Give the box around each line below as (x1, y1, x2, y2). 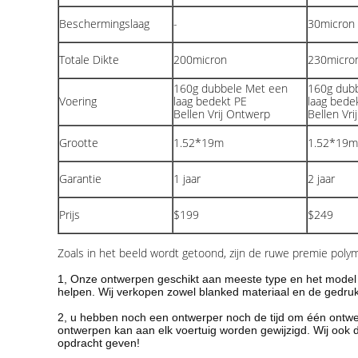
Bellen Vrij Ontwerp (173, 106, 270, 121)
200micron (173, 52, 227, 67)
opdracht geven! (58, 336, 140, 349)
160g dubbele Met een (173, 81, 288, 96)
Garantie (59, 171, 101, 186)
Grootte (59, 135, 98, 150)
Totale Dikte (59, 52, 119, 67)
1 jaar (173, 171, 201, 186)
